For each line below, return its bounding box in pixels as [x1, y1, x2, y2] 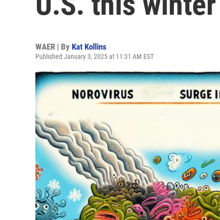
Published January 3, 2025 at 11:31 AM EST [35, 53, 154, 60]
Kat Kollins [72, 42, 107, 52]
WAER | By [35, 42, 72, 52]
